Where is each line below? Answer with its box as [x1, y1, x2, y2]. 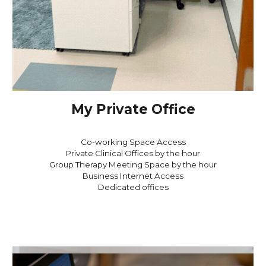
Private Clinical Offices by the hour [66, 148, 200, 159]
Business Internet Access [83, 171, 183, 181]
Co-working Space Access [80, 137, 186, 147]
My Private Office [71, 101, 195, 118]
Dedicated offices [97, 182, 169, 192]
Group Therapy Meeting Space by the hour [49, 160, 217, 170]
